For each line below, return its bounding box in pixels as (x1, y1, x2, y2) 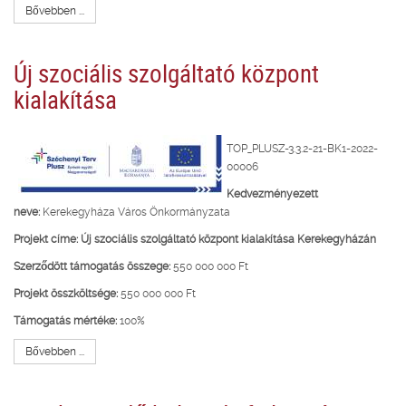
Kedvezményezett (227, 187, 318, 200)
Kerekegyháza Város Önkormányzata (40, 205, 230, 218)
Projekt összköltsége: (14, 286, 118, 300)
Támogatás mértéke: (14, 314, 117, 327)
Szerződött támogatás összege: (14, 259, 170, 273)
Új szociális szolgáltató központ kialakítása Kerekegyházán (81, 232, 376, 246)
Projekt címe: (14, 232, 78, 246)
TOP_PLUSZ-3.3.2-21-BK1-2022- (227, 141, 378, 155)
